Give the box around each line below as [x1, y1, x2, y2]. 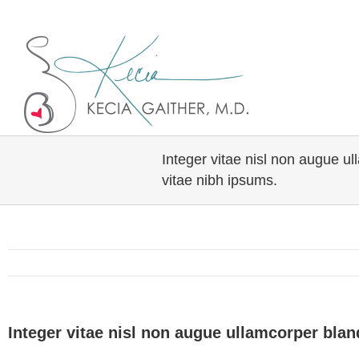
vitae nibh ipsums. [162, 172, 277, 188]
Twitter [12, 7, 48, 20]
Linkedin [41, 7, 87, 20]
